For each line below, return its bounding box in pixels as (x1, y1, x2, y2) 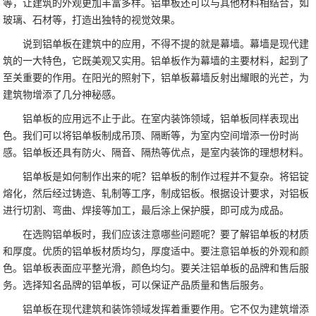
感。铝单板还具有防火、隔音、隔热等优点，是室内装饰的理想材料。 (3, 147, 310, 159)
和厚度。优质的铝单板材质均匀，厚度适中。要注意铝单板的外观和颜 (3, 246, 310, 257)
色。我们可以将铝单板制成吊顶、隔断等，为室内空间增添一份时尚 (3, 130, 300, 142)
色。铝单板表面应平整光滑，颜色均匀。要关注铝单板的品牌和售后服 (3, 263, 310, 274)
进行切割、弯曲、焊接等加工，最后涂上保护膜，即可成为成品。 (3, 205, 290, 217)
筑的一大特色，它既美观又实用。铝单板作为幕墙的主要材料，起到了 (3, 56, 310, 67)
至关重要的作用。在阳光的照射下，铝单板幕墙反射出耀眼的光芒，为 (3, 73, 310, 84)
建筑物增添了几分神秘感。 (3, 90, 122, 101)
